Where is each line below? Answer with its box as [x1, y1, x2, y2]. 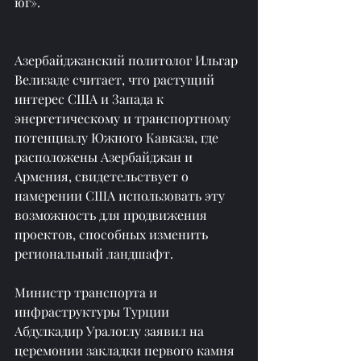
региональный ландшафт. [15, 244, 173, 262]
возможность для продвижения [15, 205, 210, 223]
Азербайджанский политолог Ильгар [15, 51, 241, 68]
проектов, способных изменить [15, 225, 211, 243]
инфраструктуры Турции [15, 302, 172, 320]
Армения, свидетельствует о [15, 167, 192, 185]
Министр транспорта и [15, 283, 160, 301]
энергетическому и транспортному [15, 109, 234, 127]
